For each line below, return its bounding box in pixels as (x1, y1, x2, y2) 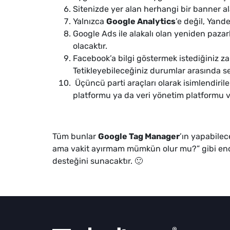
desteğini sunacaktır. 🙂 (52, 156, 145, 166)
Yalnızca (73, 16, 106, 26)
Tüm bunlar (52, 131, 98, 141)
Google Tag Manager (98, 131, 180, 141)
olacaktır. (73, 41, 107, 51)
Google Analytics (106, 16, 176, 26)
